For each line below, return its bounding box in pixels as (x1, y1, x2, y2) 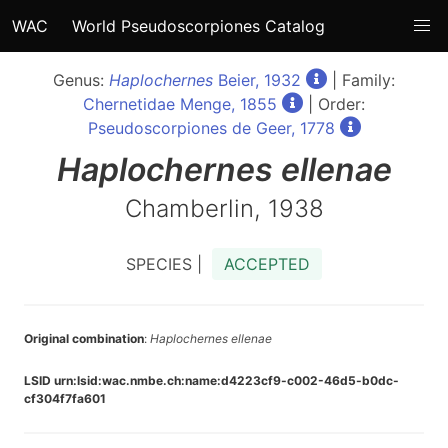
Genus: (53, 70, 109, 90)
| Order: (303, 94, 365, 114)
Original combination (24, 331, 144, 346)
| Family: (327, 70, 395, 90)
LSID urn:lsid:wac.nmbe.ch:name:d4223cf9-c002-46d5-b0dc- (24, 373, 399, 388)
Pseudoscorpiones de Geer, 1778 (87, 118, 335, 138)
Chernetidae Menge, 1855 (83, 94, 277, 114)
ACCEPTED (224, 254, 310, 274)
